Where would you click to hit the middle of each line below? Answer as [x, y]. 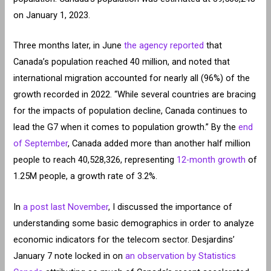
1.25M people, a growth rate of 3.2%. [86, 176]
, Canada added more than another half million [159, 144]
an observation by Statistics [181, 256]
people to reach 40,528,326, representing [95, 160]
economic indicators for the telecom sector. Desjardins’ [124, 239]
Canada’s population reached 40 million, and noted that [122, 62]
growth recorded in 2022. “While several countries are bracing [135, 95]
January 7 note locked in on [70, 256]
